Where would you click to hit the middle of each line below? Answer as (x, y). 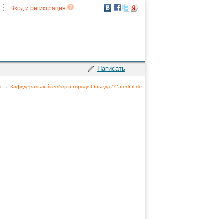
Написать (111, 69)
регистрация (48, 8)
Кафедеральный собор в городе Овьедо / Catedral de (76, 87)
